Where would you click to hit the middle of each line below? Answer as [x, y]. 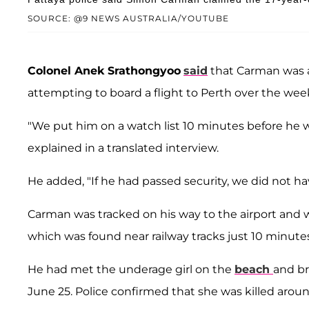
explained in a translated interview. [123, 148]
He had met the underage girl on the [131, 269]
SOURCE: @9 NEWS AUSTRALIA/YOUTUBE [128, 18]
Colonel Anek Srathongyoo [104, 70]
